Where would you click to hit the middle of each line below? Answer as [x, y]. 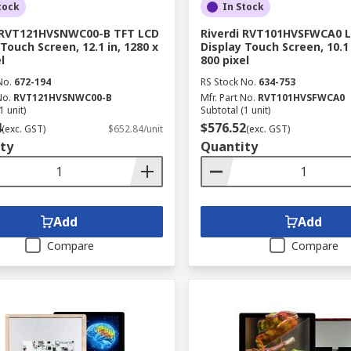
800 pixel [224, 60]
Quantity [229, 147]
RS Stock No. [228, 82]
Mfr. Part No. [228, 98]
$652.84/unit [135, 129]
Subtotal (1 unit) [235, 110]
